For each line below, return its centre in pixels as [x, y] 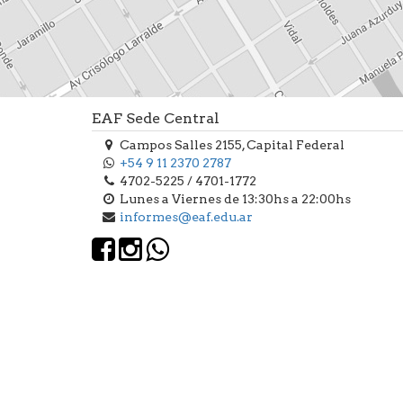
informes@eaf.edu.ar [186, 217]
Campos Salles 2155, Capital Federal [231, 145]
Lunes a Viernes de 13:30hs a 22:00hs [234, 199]
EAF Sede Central [156, 119]
